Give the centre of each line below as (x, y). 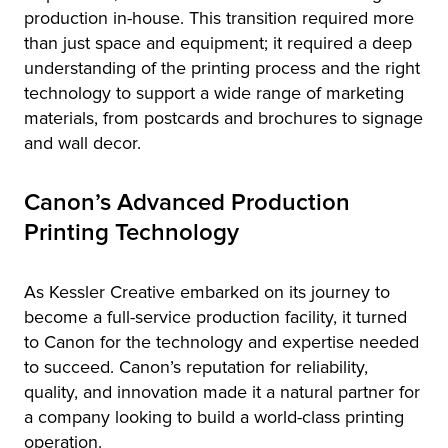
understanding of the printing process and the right (222, 68)
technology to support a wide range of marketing (214, 93)
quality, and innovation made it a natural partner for (222, 392)
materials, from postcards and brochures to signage (223, 118)
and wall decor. (82, 143)
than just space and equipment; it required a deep (218, 43)
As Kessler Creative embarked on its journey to (207, 292)
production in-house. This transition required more (219, 18)
